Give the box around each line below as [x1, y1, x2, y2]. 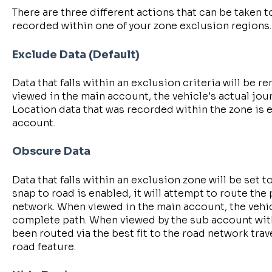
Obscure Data [12, 144, 90, 158]
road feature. [12, 240, 76, 253]
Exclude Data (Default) [12, 47, 140, 61]
